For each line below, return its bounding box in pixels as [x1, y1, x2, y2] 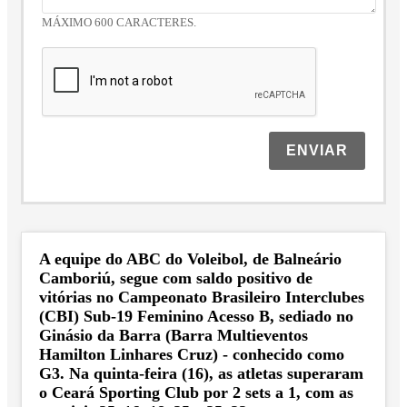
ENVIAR [285, 143, 348, 159]
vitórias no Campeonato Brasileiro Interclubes [39, 288, 364, 307]
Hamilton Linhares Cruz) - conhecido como [39, 345, 344, 364]
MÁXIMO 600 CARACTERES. [42, 16, 197, 30]
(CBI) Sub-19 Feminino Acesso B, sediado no [39, 307, 353, 326]
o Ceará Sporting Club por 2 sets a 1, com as [39, 383, 353, 402]
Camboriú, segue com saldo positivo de [39, 269, 313, 288]
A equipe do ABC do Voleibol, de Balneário [39, 250, 342, 269]
